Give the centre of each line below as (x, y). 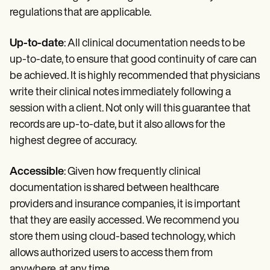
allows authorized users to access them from (111, 254)
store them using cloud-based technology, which (123, 237)
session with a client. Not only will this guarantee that (130, 109)
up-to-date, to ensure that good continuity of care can (133, 60)
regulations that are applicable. (80, 13)
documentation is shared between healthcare (115, 189)
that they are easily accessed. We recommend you (124, 221)
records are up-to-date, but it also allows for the (118, 125)
